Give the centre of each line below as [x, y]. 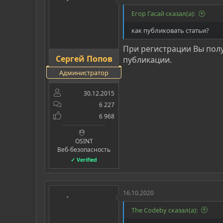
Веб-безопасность [84, 149]
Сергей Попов [84, 59]
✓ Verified [84, 159]
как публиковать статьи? [170, 31]
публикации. [147, 60]
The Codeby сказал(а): [165, 210]
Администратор [84, 73]
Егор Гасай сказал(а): [163, 14]
